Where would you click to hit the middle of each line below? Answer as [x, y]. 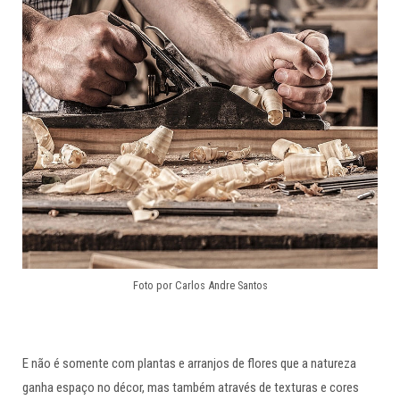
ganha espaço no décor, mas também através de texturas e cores [191, 387]
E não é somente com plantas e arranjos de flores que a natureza [189, 363]
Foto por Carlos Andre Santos [200, 285]
